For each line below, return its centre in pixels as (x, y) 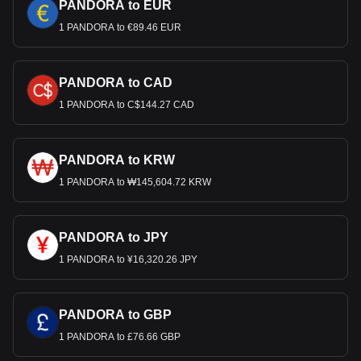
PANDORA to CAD (116, 83)
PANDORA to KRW (117, 160)
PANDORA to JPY (114, 237)
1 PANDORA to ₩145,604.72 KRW (135, 182)
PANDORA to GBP (115, 315)
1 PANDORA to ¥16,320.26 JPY (128, 259)
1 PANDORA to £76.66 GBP (120, 337)
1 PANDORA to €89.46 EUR (120, 27)
